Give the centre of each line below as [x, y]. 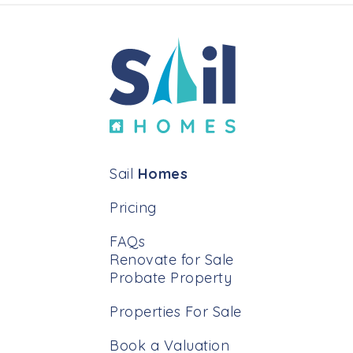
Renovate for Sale [172, 260]
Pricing [133, 208]
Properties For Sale [176, 312]
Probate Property [171, 278]
